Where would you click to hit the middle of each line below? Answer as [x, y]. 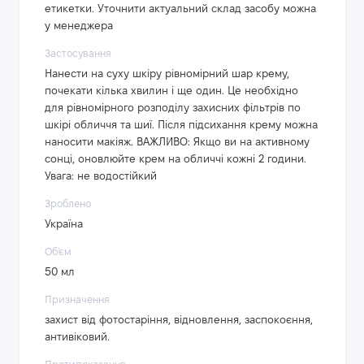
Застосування [78, 54]
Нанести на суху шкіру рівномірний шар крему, [167, 75]
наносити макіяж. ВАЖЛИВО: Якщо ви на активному [177, 143]
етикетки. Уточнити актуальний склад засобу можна [180, 10]
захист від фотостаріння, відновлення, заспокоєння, [179, 321]
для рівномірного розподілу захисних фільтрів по [173, 109]
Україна [64, 225]
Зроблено [68, 204]
